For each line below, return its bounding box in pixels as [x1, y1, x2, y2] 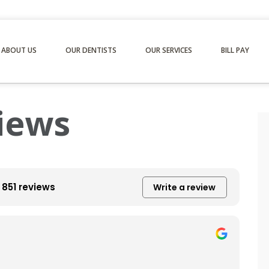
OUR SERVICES [145, 44, 192, 55]
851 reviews [2, 180, 56, 193]
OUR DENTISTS [65, 44, 116, 55]
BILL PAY [221, 44, 249, 55]
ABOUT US [1, 44, 37, 55]
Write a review [153, 181, 216, 193]
